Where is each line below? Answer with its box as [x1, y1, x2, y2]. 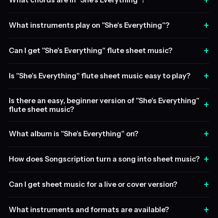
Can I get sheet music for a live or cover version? [8, 180, 177, 189]
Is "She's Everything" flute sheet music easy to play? [8, 72, 190, 81]
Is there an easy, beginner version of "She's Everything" [8, 96, 200, 105]
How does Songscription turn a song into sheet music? [8, 155, 200, 164]
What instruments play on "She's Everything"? [8, 21, 169, 30]
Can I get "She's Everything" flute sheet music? [8, 46, 172, 55]
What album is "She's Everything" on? [8, 129, 138, 139]
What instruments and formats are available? [8, 205, 169, 215]
